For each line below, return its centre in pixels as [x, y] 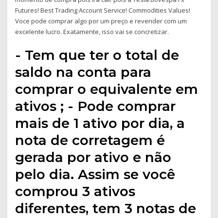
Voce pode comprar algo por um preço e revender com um [101, 21]
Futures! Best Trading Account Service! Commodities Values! [103, 10]
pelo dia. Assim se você [95, 174]
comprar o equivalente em [107, 89]
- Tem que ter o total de [97, 55]
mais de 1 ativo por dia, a [100, 123]
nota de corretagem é [90, 140]
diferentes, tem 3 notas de [106, 209]
